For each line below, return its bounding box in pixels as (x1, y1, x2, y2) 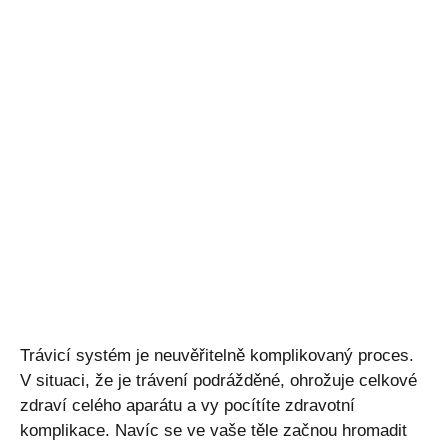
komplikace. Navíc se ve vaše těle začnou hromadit (20, 420, 407, 440)
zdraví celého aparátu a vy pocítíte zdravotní (20, 395, 355, 415)
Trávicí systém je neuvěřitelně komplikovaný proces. (20, 345, 414, 365)
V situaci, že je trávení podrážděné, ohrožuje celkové (20, 370, 417, 390)
